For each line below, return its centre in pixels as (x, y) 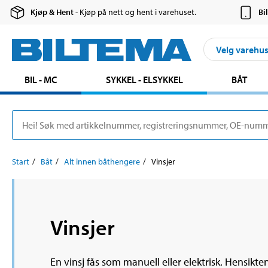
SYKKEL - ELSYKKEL (144, 80)
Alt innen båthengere (102, 162)
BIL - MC (40, 80)
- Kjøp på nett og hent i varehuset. (135, 12)
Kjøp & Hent (52, 12)
